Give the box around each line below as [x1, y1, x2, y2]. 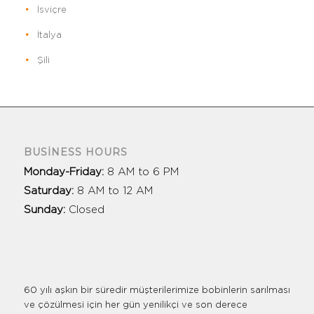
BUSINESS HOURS [23, 146, 128, 159]
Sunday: [23, 205, 69, 216]
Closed [68, 205, 104, 216]
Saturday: [23, 186, 77, 197]
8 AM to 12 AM [76, 186, 153, 197]
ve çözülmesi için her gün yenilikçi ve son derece [23, 301, 247, 310]
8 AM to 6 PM [107, 167, 179, 178]
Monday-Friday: [23, 167, 107, 178]
